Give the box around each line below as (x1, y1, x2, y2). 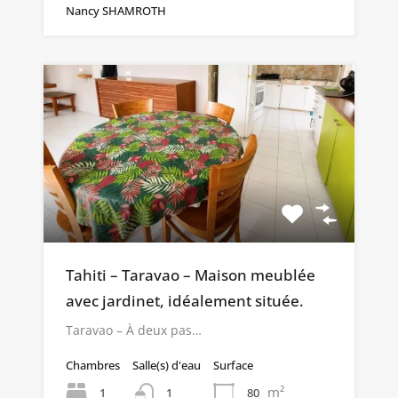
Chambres (66, 357, 120, 374)
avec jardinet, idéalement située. (66, 291, 304, 312)
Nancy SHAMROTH (66, 3, 166, 20)
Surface (213, 357, 253, 374)
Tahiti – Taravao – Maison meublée (66, 265, 315, 286)
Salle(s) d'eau (132, 357, 201, 374)
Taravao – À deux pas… (66, 322, 202, 339)
